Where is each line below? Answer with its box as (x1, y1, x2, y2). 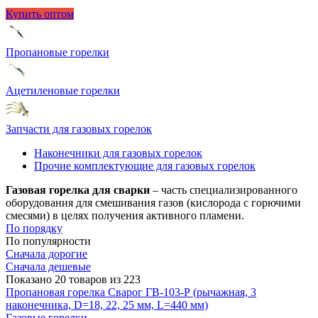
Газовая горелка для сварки (6, 183, 150, 196)
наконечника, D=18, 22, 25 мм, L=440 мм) (6, 298, 208, 311)
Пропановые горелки (6, 45, 109, 58)
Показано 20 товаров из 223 (6, 273, 141, 285)
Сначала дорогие (6, 247, 87, 260)
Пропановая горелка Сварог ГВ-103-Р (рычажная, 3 (6, 285, 256, 298)
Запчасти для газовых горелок (6, 122, 152, 135)
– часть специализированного (150, 183, 297, 196)
